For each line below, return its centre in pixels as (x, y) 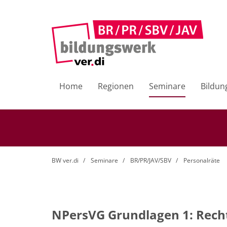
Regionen (116, 86)
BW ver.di (65, 160)
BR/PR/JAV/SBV (151, 160)
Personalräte (201, 160)
